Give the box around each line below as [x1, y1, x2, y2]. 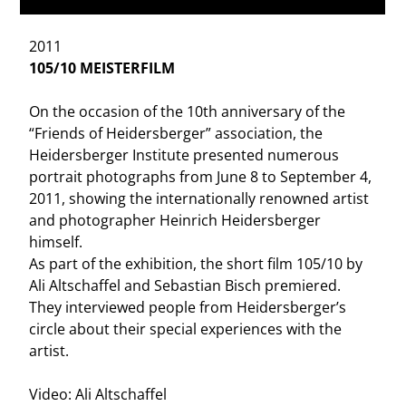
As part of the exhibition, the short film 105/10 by [29, 253, 363, 274]
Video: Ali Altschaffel [29, 383, 168, 404]
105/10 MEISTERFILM [29, 57, 176, 78]
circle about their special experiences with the [29, 318, 343, 339]
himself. [29, 231, 83, 252]
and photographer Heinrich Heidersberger [29, 209, 322, 230]
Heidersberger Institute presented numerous [29, 144, 340, 165]
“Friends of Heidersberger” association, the [29, 122, 324, 143]
